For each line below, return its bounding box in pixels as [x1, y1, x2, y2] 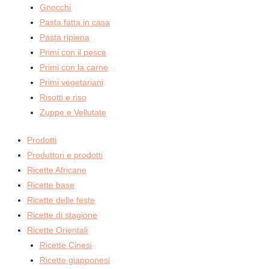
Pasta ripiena [40, 32, 89, 43]
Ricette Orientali [27, 225, 88, 235]
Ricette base [27, 180, 74, 190]
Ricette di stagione [27, 210, 97, 220]
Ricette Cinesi [40, 240, 92, 250]
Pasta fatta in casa [40, 17, 110, 28]
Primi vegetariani [40, 77, 103, 88]
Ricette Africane [27, 165, 86, 175]
